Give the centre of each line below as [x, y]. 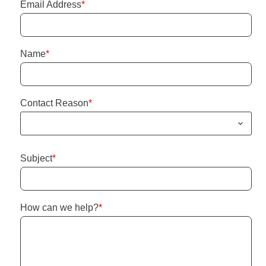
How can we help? [59, 208]
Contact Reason [54, 103]
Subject [36, 158]
